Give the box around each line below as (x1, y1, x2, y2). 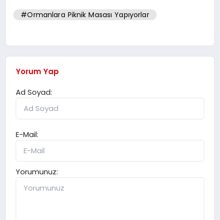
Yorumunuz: (16, 166, 58, 177)
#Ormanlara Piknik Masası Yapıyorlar (21, 9, 149, 20)
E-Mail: (16, 129, 39, 140)
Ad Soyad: (16, 87, 53, 98)
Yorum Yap (16, 66, 59, 77)
